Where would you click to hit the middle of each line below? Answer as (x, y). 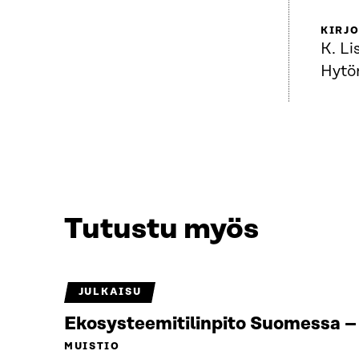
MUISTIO (92, 347)
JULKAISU (110, 292)
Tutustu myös (161, 229)
